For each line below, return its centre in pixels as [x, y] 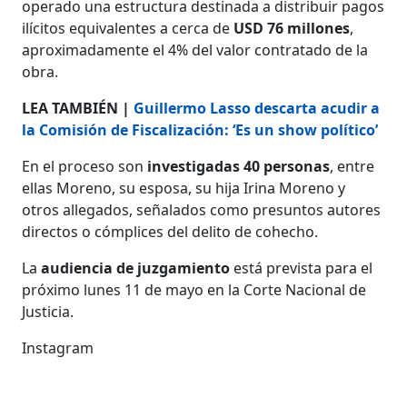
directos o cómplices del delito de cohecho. [170, 231]
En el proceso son [85, 166]
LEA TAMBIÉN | [78, 108]
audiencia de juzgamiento [138, 268]
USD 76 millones [292, 28]
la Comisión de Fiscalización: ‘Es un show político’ [200, 129]
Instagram [58, 347]
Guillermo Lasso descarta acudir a [257, 108]
